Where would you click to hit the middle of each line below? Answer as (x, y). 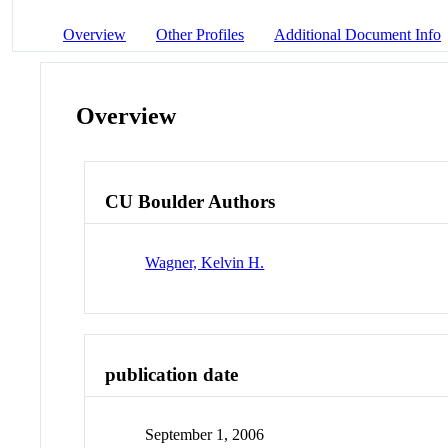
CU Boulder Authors (190, 202)
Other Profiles (200, 34)
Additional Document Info (357, 34)
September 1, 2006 (205, 435)
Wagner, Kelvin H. (205, 262)
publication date (172, 374)
